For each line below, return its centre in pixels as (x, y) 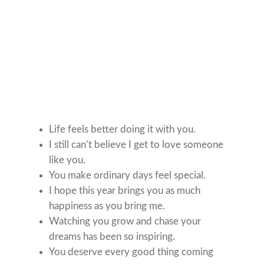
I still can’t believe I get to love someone (136, 144)
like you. (67, 160)
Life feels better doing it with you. (123, 129)
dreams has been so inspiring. (112, 236)
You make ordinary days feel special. (128, 175)
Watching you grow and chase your (125, 221)
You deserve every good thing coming (131, 252)
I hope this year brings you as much (125, 190)
